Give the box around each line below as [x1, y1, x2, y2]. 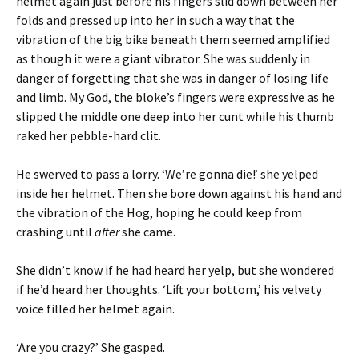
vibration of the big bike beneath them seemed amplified [16, 30, 330, 47]
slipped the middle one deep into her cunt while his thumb [16, 107, 334, 124]
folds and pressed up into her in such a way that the [16, 11, 295, 28]
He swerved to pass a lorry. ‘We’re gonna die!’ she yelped [16, 165, 318, 182]
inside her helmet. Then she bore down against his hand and [16, 184, 342, 201]
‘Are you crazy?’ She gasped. [16, 338, 165, 355]
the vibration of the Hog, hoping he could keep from [16, 204, 302, 220]
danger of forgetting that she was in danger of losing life [16, 69, 329, 86]
